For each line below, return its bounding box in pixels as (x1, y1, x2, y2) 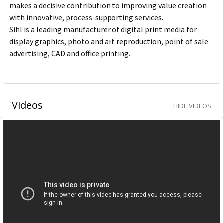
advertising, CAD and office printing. (9, 48, 130, 59)
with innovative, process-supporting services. (9, 12, 163, 23)
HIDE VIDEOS (173, 101, 211, 110)
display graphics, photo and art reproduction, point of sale (9, 36, 208, 47)
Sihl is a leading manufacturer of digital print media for (9, 24, 197, 35)
